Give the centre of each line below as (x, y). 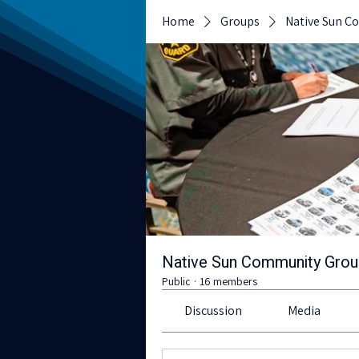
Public (176, 281)
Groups (240, 21)
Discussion (214, 311)
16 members (228, 281)
